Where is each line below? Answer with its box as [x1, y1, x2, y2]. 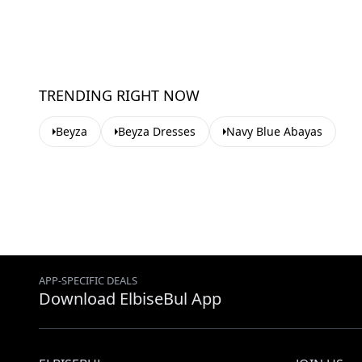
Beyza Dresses [118, 124, 196, 139]
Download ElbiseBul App [39, 288, 221, 309]
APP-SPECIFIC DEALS [39, 273, 137, 288]
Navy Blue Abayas [226, 124, 322, 139]
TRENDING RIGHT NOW [39, 86, 200, 105]
